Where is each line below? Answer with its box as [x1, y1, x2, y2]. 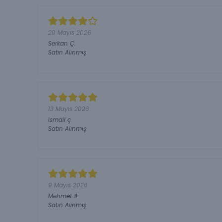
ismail [48, 115, 65, 124]
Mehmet [48, 191, 72, 200]
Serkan [48, 39, 68, 48]
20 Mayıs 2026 [48, 28, 91, 37]
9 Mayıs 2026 [48, 180, 88, 189]
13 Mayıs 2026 [48, 104, 89, 113]
